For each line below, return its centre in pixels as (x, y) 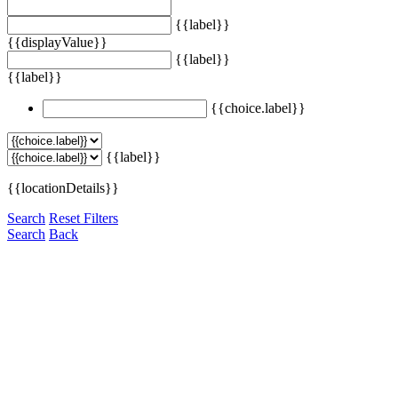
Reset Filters (84, 218)
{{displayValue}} (57, 42)
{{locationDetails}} (63, 187)
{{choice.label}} (258, 107)
